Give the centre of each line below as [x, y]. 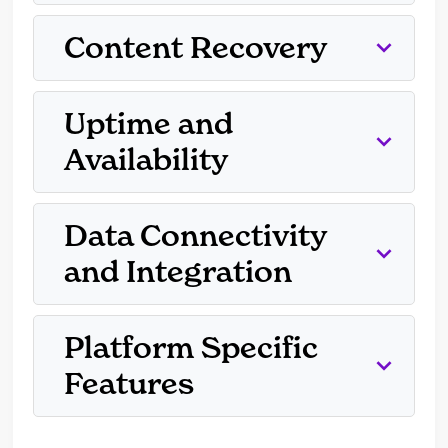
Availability [147, 159]
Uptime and [149, 123]
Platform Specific [191, 347]
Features [129, 383]
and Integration [178, 271]
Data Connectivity [196, 235]
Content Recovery [196, 47]
